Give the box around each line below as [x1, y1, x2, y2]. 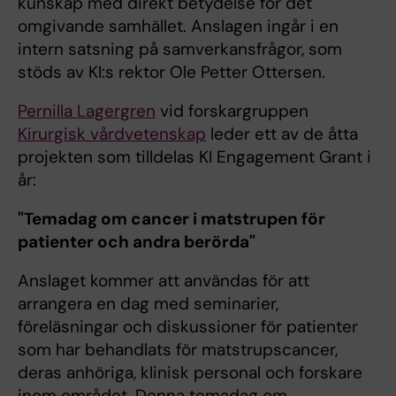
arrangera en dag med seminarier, [18, 293, 278, 315]
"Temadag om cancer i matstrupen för [18, 208, 325, 230]
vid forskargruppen [156, 100, 308, 122]
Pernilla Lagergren [18, 100, 156, 122]
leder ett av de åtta [206, 123, 358, 145]
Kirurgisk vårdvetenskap [18, 123, 206, 145]
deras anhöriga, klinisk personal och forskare [18, 362, 362, 384]
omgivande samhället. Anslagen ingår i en [18, 15, 339, 37]
